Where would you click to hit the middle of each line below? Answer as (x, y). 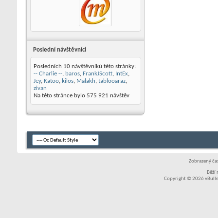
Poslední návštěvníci (60, 50)
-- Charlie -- (48, 74)
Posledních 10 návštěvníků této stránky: (85, 66)
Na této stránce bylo (60, 96)
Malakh (86, 81)
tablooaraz (112, 81)
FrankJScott (98, 74)
